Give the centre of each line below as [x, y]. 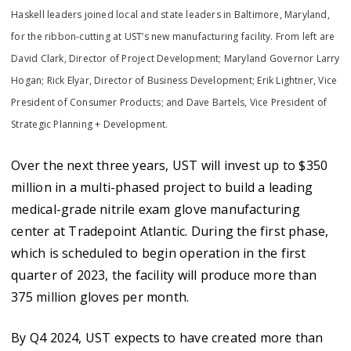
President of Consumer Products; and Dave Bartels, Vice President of [169, 102]
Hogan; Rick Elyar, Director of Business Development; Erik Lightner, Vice [174, 80]
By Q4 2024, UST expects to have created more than [167, 338]
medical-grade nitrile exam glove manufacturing [156, 209]
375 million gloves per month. [100, 297]
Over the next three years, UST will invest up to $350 [170, 165]
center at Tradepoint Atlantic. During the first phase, [170, 231]
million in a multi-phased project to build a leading [162, 187]
